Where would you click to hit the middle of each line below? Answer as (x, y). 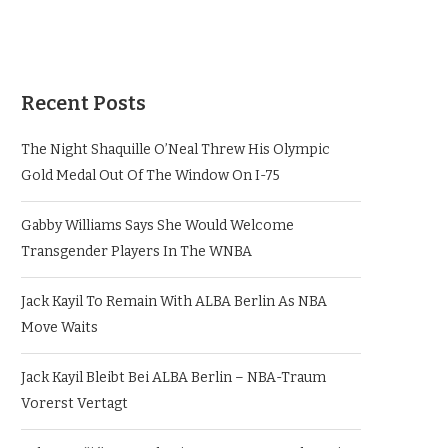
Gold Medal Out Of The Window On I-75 (150, 176)
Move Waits (59, 328)
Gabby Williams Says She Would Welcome (157, 226)
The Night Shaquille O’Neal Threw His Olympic (175, 150)
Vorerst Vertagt (74, 404)
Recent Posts (83, 103)
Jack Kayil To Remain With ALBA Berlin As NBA (174, 302)
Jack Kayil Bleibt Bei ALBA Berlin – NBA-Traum (173, 378)
